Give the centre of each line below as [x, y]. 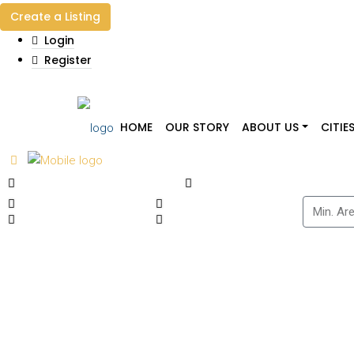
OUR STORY [197, 127]
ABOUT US [270, 127]
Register [66, 60]
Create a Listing [55, 17]
